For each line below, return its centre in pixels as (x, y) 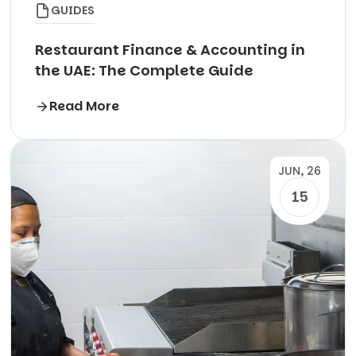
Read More (84, 106)
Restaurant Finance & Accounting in (170, 50)
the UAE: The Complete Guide (144, 71)
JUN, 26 (300, 171)
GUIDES (73, 10)
